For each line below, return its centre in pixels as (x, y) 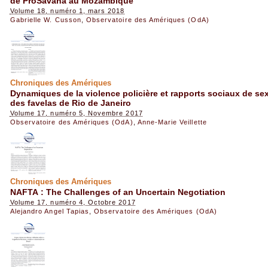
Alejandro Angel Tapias (50, 211)
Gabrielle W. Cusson (45, 19)
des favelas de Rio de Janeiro (70, 103)
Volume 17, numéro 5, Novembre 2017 (76, 113)
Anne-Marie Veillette (172, 122)
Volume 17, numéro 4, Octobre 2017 (73, 202)
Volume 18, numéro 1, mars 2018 (67, 10)
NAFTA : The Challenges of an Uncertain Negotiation (118, 192)
